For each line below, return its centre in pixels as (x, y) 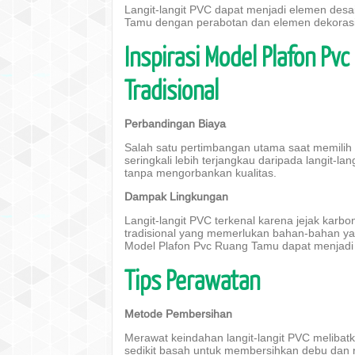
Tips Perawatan (192, 279)
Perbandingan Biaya (175, 124)
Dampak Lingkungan (176, 197)
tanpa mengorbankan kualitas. (200, 173)
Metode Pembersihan (178, 314)
